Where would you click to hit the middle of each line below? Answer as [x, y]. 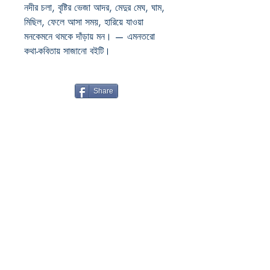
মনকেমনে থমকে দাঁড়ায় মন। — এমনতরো [89, 36]
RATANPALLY [96, 204]
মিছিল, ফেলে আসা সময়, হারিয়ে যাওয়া [84, 22]
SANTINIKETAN [96, 218]
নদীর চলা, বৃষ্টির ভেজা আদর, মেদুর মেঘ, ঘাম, [94, 8]
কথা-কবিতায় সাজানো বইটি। [67, 51]
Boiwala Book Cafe [96, 179]
